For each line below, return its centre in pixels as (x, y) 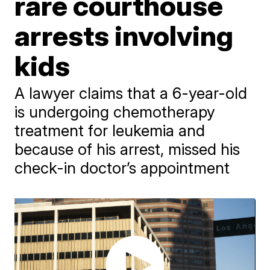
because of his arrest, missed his (127, 149)
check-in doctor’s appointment (122, 168)
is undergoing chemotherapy (115, 112)
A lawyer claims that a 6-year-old (131, 93)
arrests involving (124, 36)
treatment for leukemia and (110, 130)
